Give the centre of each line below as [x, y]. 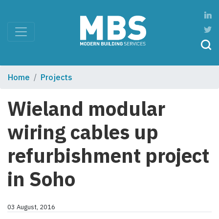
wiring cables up [83, 132]
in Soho [41, 179]
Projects [56, 77]
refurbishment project [108, 156]
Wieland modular [86, 109]
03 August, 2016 [31, 207]
